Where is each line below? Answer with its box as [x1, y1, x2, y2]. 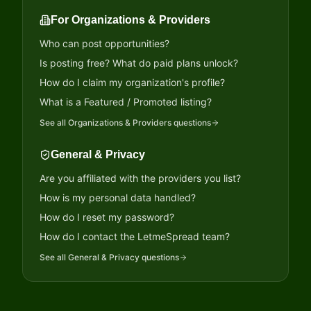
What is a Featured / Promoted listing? [40, 96, 212, 108]
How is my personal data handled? [40, 192, 196, 203]
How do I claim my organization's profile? [40, 76, 225, 88]
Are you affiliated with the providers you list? [40, 172, 241, 184]
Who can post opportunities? [40, 37, 169, 49]
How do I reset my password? [40, 211, 174, 223]
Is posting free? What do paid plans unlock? [40, 57, 238, 69]
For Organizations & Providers [51, 14, 210, 26]
